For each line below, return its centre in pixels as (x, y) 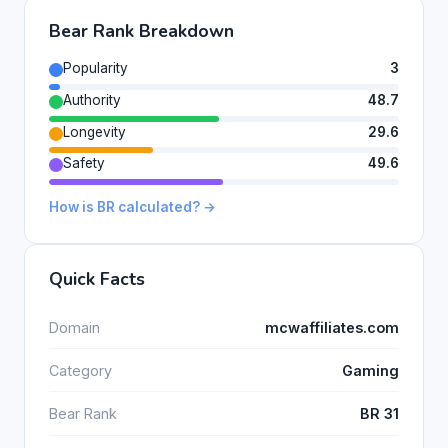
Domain (74, 327)
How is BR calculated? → (132, 207)
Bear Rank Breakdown (141, 30)
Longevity (94, 131)
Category (80, 370)
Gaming (370, 370)
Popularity (95, 67)
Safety (84, 163)
